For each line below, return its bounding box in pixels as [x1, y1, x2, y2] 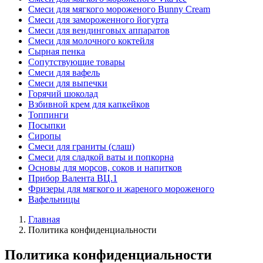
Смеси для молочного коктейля [28, 36, 154, 46]
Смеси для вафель [28, 68, 100, 78]
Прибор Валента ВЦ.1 [28, 173, 117, 184]
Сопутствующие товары [28, 57, 125, 68]
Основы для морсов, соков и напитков [28, 163, 182, 173]
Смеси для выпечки [28, 78, 107, 89]
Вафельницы [28, 194, 80, 205]
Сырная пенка [28, 46, 85, 57]
